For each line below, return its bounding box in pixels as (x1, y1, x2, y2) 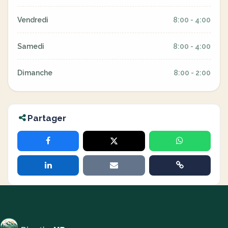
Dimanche (17, 69, 52, 77)
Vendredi (17, 16, 48, 24)
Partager (27, 113, 66, 123)
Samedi (17, 42, 44, 50)
